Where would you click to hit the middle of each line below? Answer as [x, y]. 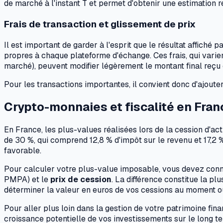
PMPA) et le [27, 180]
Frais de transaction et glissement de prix [100, 24]
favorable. [23, 151]
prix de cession [81, 180]
